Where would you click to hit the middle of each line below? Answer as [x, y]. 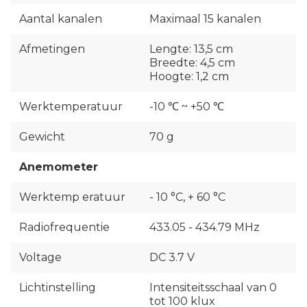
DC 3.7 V [172, 258]
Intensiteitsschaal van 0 [213, 288]
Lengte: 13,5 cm [191, 49]
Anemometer [59, 167]
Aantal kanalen [61, 19]
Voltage [40, 258]
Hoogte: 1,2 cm [189, 77]
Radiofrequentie [64, 228]
